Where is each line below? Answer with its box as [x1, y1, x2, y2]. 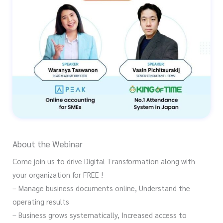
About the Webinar [12, 138, 83, 150]
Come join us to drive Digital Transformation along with [12, 156, 195, 166]
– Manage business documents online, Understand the [12, 183, 190, 193]
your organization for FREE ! [12, 170, 103, 180]
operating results [12, 197, 69, 207]
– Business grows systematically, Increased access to [12, 210, 187, 220]
